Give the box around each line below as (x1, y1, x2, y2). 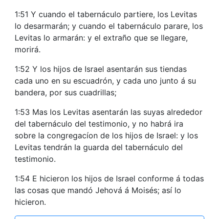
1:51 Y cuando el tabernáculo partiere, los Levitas (15, 9, 197, 19)
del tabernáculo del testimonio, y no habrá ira (15, 119, 183, 129)
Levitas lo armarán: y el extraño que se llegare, (15, 33, 188, 43)
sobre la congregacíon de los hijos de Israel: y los (15, 131, 198, 140)
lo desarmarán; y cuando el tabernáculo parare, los (15, 21, 203, 31)
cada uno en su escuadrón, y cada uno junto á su (15, 76, 196, 86)
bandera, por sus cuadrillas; (15, 88, 116, 97)
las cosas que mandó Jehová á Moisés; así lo (15, 185, 181, 195)
